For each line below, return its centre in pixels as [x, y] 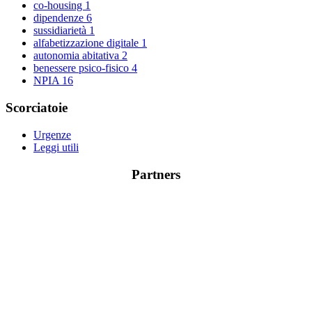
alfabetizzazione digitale [87, 43]
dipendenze [60, 18]
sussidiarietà [61, 31]
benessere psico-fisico [83, 68]
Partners [156, 174]
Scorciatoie [37, 108]
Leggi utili [56, 147]
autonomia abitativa [78, 56]
